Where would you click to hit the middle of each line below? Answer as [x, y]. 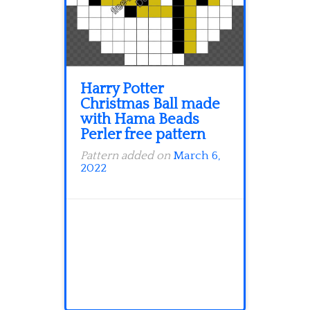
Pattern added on [127, 156]
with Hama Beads [140, 120]
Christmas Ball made [150, 104]
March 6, [197, 156]
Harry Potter [122, 89]
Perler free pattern [143, 135]
